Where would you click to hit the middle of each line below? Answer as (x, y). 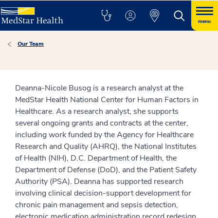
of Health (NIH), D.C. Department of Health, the (96, 158)
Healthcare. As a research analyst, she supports (97, 111)
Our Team (31, 44)
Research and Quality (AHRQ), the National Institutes (106, 146)
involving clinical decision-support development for (103, 193)
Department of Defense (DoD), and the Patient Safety (106, 170)
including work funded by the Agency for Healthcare (104, 135)
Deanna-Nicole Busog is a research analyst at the (99, 88)
